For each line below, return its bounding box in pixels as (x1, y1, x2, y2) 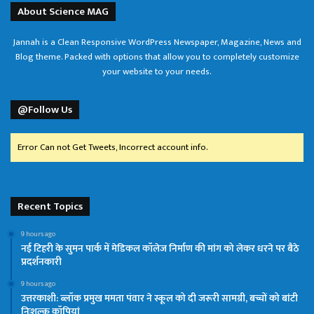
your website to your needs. (102, 63, 212, 79)
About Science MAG (18, 2, 109, 20)
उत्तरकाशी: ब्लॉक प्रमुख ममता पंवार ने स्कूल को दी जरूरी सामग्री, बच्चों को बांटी (21, 289, 298, 306)
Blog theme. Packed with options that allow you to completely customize (15, 48, 299, 64)
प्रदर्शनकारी (21, 253, 62, 270)
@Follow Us (18, 100, 72, 118)
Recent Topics (18, 197, 83, 215)
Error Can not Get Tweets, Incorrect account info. (18, 139, 208, 155)
